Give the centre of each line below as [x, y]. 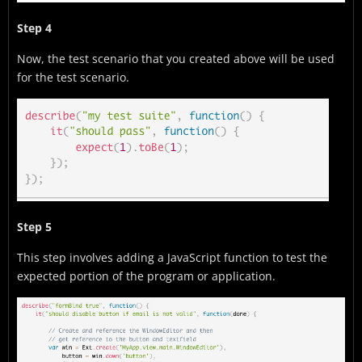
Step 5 [34, 227]
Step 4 [34, 28]
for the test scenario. [73, 78]
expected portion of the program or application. [146, 276]
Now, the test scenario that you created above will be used [176, 59]
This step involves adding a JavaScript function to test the [172, 258]
